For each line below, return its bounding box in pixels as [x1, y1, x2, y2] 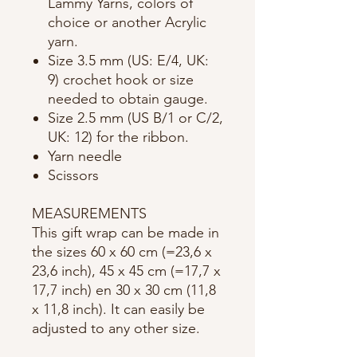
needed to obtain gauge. [48, 89, 208, 108]
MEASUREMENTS [32, 204, 147, 222]
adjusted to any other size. [32, 319, 200, 337]
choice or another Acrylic [48, 13, 206, 31]
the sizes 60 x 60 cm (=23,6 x [32, 242, 212, 261]
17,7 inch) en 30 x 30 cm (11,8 [32, 280, 216, 299]
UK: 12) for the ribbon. [48, 127, 189, 146]
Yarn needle [48, 147, 122, 165]
